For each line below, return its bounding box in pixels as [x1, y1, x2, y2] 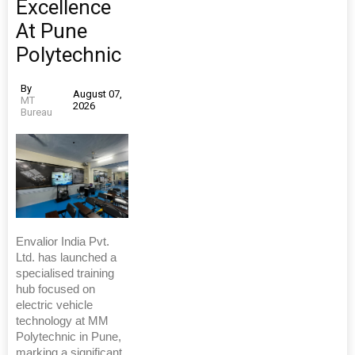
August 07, [72, 88, 122, 100]
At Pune [16, 18, 87, 43]
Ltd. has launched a [16, 251, 116, 264]
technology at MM [16, 315, 109, 327]
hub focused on [16, 283, 95, 296]
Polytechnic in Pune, [16, 330, 121, 343]
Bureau [21, 105, 52, 118]
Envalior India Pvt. [16, 235, 109, 248]
